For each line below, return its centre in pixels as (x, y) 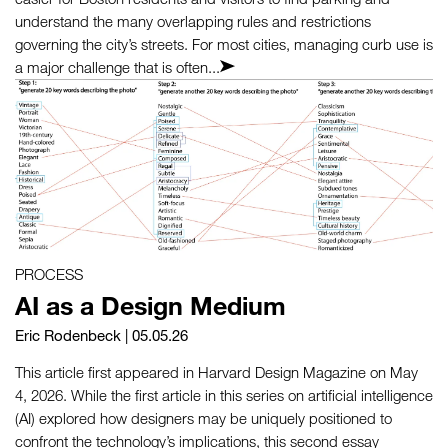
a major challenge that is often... (117, 67)
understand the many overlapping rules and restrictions (193, 21)
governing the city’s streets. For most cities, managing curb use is (224, 44)
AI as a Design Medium (150, 305)
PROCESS (49, 274)
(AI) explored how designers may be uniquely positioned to (203, 418)
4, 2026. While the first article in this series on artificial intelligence (224, 395)
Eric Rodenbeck (68, 335)
